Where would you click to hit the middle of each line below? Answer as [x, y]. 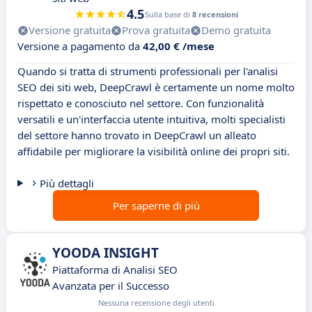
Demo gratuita [236, 30]
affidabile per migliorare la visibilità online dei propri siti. [154, 151]
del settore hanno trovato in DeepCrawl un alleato [137, 135]
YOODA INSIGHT [106, 253]
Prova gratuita [156, 30]
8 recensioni [215, 15]
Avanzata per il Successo [111, 286]
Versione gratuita [70, 30]
